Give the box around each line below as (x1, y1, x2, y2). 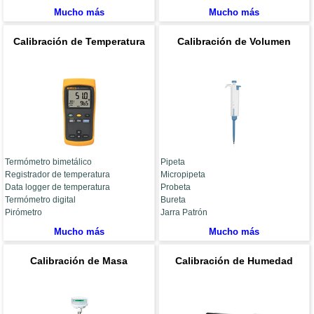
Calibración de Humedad (175, 255, 293, 267)
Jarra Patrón (160, 207, 207, 218)
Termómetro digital (5, 195, 76, 205)
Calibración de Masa (30, 255, 128, 267)
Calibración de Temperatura (13, 36, 145, 48)
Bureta (160, 195, 186, 205)
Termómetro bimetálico (5, 157, 93, 168)
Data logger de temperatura (5, 182, 111, 193)
